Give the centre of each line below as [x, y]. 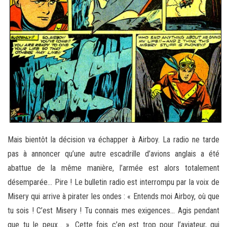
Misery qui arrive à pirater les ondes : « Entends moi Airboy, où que [113, 197]
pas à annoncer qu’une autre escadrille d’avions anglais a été [113, 154]
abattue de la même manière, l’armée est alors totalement [113, 168]
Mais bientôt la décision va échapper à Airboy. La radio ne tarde [113, 140]
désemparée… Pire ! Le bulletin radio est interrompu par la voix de [113, 182]
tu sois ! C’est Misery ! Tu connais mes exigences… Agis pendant [113, 211]
